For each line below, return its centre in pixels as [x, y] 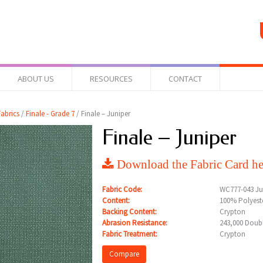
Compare [124, 254]
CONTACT [185, 79]
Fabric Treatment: [129, 234]
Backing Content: [129, 212]
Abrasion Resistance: [134, 223]
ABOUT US [36, 79]
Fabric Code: [122, 189]
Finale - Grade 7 [50, 114]
